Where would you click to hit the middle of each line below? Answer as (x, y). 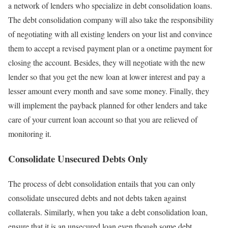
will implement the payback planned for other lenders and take (108, 105)
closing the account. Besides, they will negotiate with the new (107, 63)
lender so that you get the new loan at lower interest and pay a (107, 77)
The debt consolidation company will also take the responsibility (111, 20)
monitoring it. (30, 134)
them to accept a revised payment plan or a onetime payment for (110, 48)
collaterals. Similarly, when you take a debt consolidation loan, (108, 212)
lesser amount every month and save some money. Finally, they (109, 91)
